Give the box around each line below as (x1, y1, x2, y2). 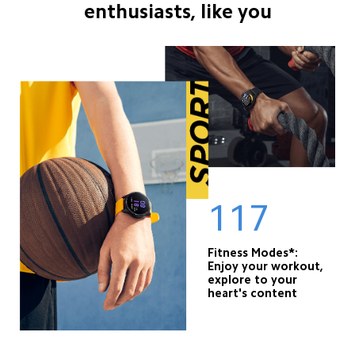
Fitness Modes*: (208, 246, 302, 259)
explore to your (208, 273, 301, 286)
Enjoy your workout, (208, 260, 327, 273)
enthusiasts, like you (83, 2, 272, 22)
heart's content (208, 287, 298, 300)
